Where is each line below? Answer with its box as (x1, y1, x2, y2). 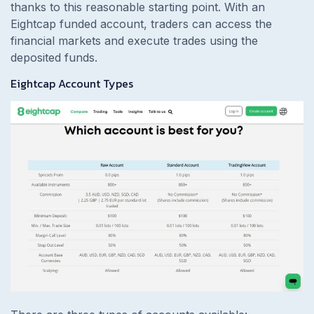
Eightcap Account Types (11, 75, 133, 93)
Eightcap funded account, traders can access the (11, 17, 272, 32)
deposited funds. (11, 50, 97, 65)
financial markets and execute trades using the (11, 34, 258, 48)
